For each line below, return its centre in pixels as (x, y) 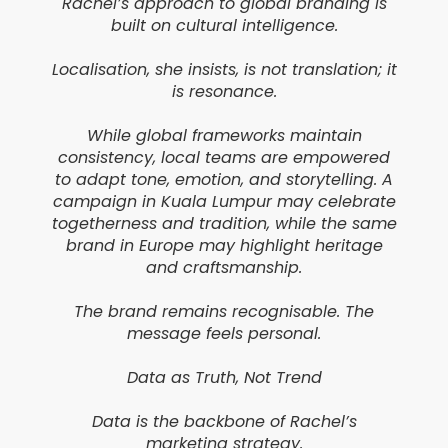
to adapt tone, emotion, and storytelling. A (224, 180)
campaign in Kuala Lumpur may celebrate (224, 202)
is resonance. (224, 92)
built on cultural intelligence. (224, 26)
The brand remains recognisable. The (224, 312)
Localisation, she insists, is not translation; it (224, 70)
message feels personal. (224, 334)
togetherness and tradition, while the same (224, 224)
